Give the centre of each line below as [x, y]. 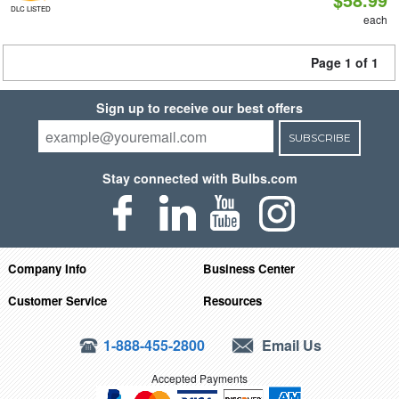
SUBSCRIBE [319, 138]
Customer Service [57, 300]
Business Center [249, 268]
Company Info [47, 268]
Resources [233, 300]
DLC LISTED [30, 8]
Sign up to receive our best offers [199, 108]
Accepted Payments [199, 378]
